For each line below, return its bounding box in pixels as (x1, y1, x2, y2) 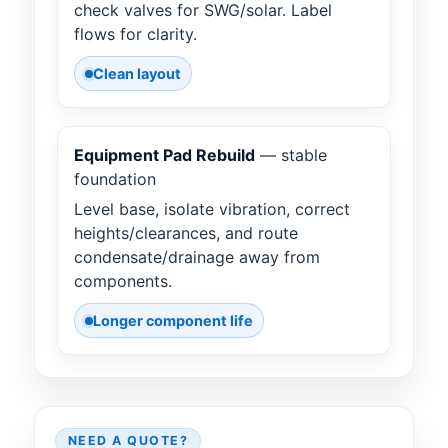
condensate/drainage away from (74, 247, 320, 268)
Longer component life (93, 312, 253, 330)
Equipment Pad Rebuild (74, 145, 255, 166)
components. (74, 271, 172, 292)
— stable (255, 145, 327, 166)
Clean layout (93, 65, 181, 83)
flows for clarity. (74, 24, 197, 45)
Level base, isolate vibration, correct (74, 199, 350, 220)
